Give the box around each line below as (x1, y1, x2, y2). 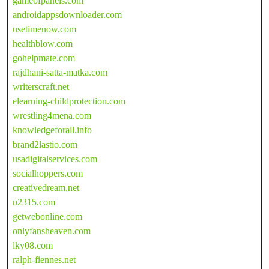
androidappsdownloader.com (13, 9, 122, 20)
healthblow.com (13, 38, 73, 49)
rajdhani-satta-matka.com (13, 67, 107, 77)
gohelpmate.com (13, 52, 75, 63)
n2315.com (13, 196, 55, 207)
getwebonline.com (13, 211, 82, 222)
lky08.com (13, 240, 53, 250)
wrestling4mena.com (13, 110, 91, 121)
